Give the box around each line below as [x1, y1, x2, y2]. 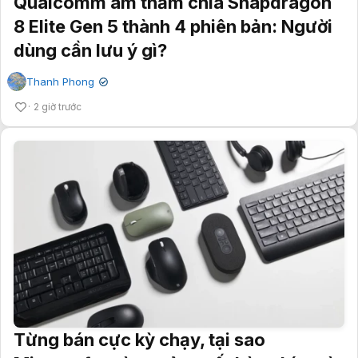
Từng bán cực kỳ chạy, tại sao [14, 328, 265, 350]
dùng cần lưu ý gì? [14, 39, 167, 61]
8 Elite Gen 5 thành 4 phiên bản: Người [14, 15, 332, 37]
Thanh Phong [26, 74, 94, 88]
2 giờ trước [34, 100, 82, 113]
